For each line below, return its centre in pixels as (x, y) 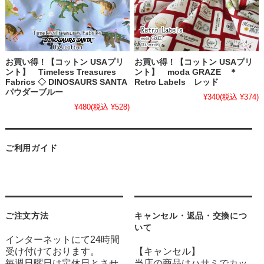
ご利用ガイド (31, 148)
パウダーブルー (34, 93)
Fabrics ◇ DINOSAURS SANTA (66, 82)
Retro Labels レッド (177, 82)
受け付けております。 (52, 252)
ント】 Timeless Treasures (60, 72)
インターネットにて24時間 (62, 240)
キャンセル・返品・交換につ (191, 216)
